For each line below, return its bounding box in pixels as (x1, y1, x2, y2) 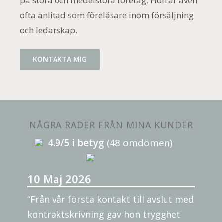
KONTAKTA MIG (33, 55, 87, 64)
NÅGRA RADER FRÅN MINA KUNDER (29, 119, 193, 131)
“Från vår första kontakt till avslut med (27, 193, 194, 206)
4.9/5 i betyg (48, 136, 107, 150)
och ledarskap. (20, 24, 77, 36)
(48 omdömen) (107, 136, 172, 150)
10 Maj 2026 (27, 171, 91, 187)
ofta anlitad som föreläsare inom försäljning (20, 9, 194, 21)
